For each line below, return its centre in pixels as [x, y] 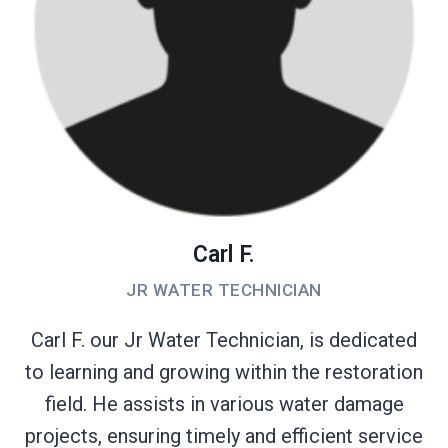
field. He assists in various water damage [224, 403]
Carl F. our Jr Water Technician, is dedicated [224, 339]
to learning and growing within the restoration [224, 371]
